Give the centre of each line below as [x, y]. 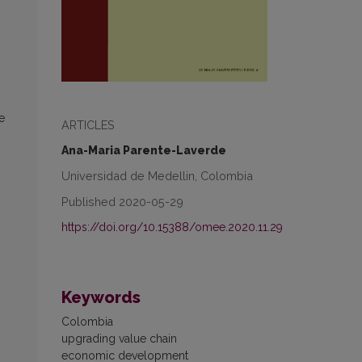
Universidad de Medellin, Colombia [157, 175]
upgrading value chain [119, 338]
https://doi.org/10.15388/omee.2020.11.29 [172, 227]
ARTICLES [88, 124]
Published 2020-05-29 [122, 201]
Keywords [101, 297]
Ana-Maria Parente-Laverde [144, 150]
